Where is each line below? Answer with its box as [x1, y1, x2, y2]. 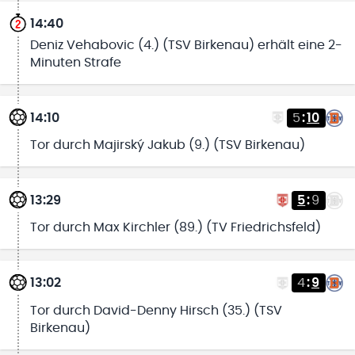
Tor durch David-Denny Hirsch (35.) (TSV [29, 303, 282, 317]
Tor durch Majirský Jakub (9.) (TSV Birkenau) [29, 139, 305, 151]
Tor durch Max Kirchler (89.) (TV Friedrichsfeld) [29, 221, 321, 235]
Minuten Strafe [29, 55, 121, 69]
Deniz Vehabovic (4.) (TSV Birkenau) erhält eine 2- [29, 38, 342, 52]
